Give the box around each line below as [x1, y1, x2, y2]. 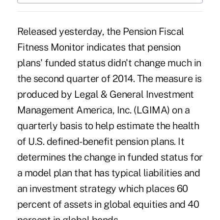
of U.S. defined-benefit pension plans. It [17, 136, 185, 148]
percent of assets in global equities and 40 [17, 198, 199, 211]
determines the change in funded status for [17, 151, 203, 164]
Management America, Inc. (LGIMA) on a [17, 104, 190, 116]
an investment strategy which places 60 [17, 183, 188, 195]
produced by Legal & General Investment [17, 88, 194, 101]
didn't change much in [105, 57, 201, 69]
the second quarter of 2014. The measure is [17, 73, 202, 85]
